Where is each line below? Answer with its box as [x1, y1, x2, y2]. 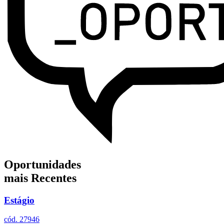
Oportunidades [4, 157, 81, 171]
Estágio [4, 194, 34, 205]
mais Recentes [4, 171, 76, 184]
